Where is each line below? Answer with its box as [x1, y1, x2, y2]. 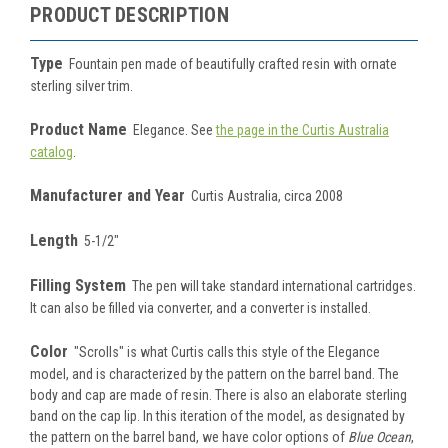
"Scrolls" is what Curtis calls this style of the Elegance [68, 343, 380, 360]
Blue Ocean [348, 428, 411, 445]
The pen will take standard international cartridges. [132, 277, 416, 294]
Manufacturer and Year [30, 185, 185, 205]
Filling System [30, 275, 126, 295]
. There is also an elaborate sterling [209, 386, 407, 403]
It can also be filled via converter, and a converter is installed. [30, 299, 374, 316]
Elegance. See [127, 121, 216, 138]
